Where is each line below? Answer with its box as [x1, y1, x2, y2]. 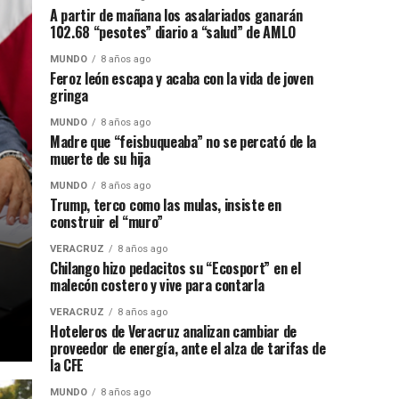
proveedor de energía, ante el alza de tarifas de [50, 338, 326, 359]
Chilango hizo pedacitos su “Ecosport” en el [50, 257, 301, 279]
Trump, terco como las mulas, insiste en [50, 194, 281, 216]
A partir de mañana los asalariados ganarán [50, 4, 303, 26]
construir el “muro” [50, 211, 163, 232]
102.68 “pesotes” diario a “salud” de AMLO [50, 21, 296, 43]
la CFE [50, 354, 85, 376]
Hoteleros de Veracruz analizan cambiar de [50, 321, 297, 342]
